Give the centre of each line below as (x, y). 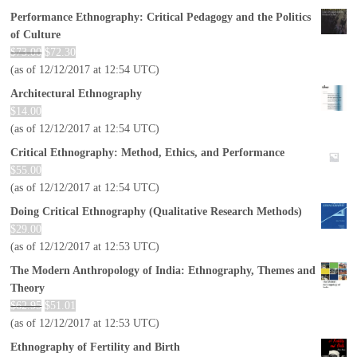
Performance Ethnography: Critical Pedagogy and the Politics (161, 17)
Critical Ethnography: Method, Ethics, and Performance (148, 152)
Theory (28, 288)
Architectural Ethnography (76, 93)
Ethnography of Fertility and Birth (96, 347)
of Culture (36, 34)
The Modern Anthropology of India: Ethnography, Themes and (163, 270)
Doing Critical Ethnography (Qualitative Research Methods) (157, 211)
